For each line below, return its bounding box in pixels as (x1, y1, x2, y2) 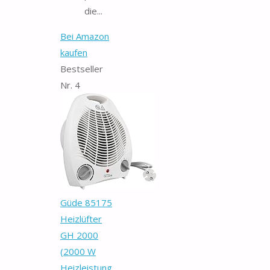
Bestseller (60, 62, 103, 75)
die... (84, 4, 102, 17)
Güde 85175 (60, 196, 112, 209)
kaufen (60, 46, 87, 58)
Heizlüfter (60, 212, 102, 225)
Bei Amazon (60, 30, 109, 42)
